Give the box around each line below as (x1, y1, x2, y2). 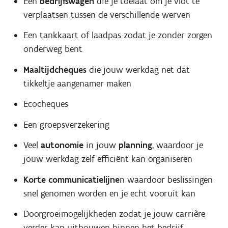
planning (118, 139, 152, 151)
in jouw (85, 139, 119, 151)
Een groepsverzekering (23, 119, 109, 130)
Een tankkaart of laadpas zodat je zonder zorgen (23, 30, 212, 41)
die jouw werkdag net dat (89, 64, 190, 75)
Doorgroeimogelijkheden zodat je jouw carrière (23, 208, 205, 220)
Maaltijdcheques (23, 64, 89, 75)
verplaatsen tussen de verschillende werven (23, 9, 190, 20)
